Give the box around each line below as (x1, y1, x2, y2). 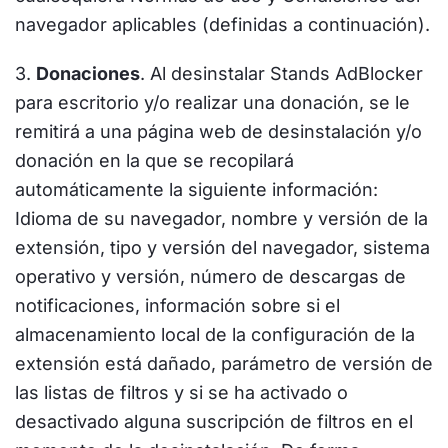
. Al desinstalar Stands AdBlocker (140, 63, 423, 84)
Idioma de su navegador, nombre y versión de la (15, 208, 428, 229)
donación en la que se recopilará (15, 150, 294, 171)
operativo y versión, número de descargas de (15, 266, 406, 287)
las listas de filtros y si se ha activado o (15, 382, 348, 403)
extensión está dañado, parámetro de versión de (15, 353, 433, 374)
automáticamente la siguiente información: (15, 179, 378, 200)
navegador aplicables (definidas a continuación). (15, 14, 430, 35)
